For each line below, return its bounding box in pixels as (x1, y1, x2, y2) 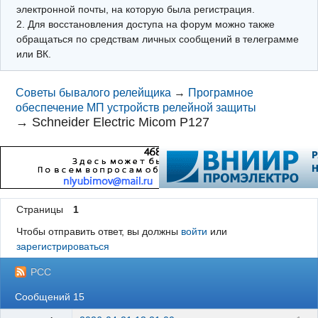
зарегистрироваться (16, 241, 109, 253)
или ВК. (16, 48, 51, 60)
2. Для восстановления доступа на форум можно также (16, 18, 275, 30)
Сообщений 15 (15, 290, 85, 302)
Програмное (188, 87, 254, 99)
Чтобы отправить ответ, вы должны (16, 226, 181, 238)
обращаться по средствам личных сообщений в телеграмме (16, 33, 299, 45)
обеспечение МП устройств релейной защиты (16, 102, 257, 114)
